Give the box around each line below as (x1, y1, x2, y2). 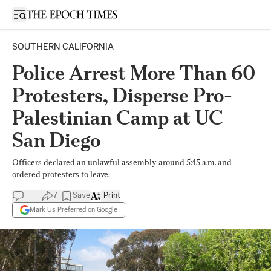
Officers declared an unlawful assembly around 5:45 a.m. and (12, 157, 232, 167)
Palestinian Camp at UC (12, 106, 223, 129)
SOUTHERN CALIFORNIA (12, 42, 114, 51)
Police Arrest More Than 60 (12, 61, 255, 85)
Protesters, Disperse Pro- (12, 83, 232, 107)
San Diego (12, 128, 100, 152)
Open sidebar (19, 9, 71, 18)
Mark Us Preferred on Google (30, 206, 117, 214)
